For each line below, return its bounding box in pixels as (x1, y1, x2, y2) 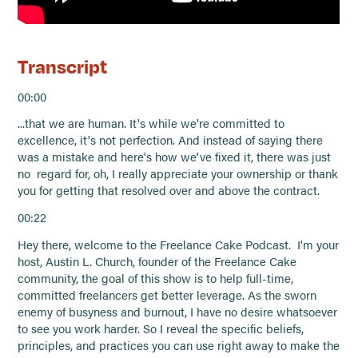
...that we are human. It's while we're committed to (18, 115, 285, 132)
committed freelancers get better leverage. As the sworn (18, 287, 317, 304)
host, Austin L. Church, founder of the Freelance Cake (18, 253, 297, 270)
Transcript (18, 54, 108, 78)
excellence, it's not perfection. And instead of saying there (18, 132, 324, 149)
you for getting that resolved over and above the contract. (18, 182, 320, 199)
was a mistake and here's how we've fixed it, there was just (18, 149, 332, 165)
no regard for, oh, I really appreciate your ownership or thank (18, 165, 339, 182)
